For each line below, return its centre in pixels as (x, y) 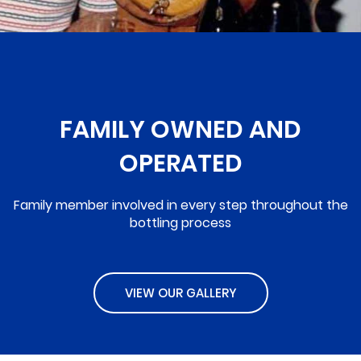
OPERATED (180, 162)
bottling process (180, 221)
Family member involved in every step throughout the (180, 203)
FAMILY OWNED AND (180, 128)
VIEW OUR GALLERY (180, 291)
